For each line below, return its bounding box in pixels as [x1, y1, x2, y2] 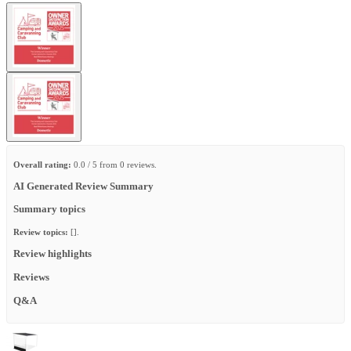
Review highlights [13, 248, 92, 260]
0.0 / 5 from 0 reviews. [71, 159, 157, 169]
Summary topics [13, 204, 85, 215]
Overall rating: [13, 159, 71, 169]
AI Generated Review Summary [13, 180, 154, 192]
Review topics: [13, 227, 68, 237]
